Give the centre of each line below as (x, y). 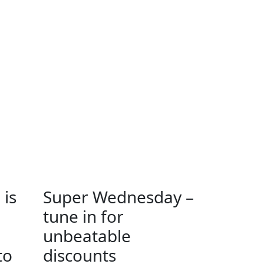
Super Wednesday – (118, 197)
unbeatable (87, 235)
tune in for (83, 216)
